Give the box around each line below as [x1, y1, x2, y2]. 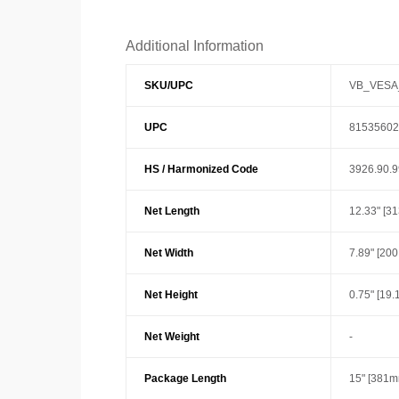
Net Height [143, 289, 198, 301]
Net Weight [143, 330, 199, 343]
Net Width [143, 247, 193, 259]
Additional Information [125, 38, 264, 53]
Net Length [143, 205, 199, 217]
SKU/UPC [143, 79, 193, 92]
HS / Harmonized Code [143, 163, 258, 175]
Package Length [143, 372, 226, 385]
